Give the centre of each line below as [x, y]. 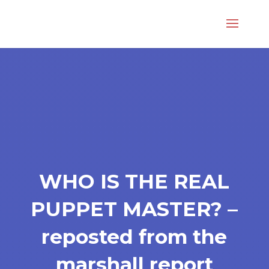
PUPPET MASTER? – [134, 209]
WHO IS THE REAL [134, 181]
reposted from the [134, 237]
